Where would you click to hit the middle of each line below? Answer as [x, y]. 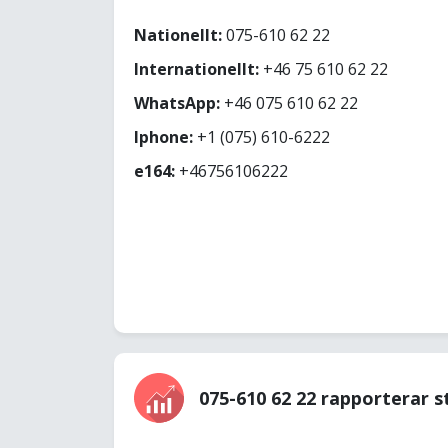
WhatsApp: [177, 103]
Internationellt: [196, 69]
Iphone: [163, 137]
